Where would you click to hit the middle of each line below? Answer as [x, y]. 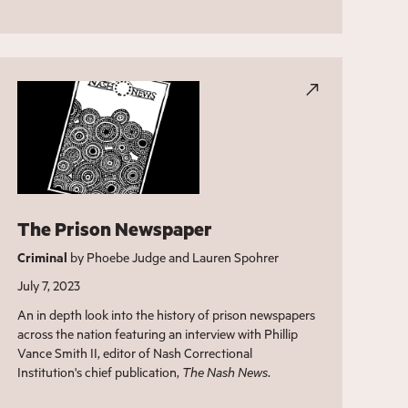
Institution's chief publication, [99, 372]
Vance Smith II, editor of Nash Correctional [134, 352]
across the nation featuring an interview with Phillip [157, 333]
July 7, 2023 [48, 285]
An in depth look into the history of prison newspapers [166, 314]
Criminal [42, 257]
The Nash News [224, 372]
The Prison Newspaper [114, 229]
